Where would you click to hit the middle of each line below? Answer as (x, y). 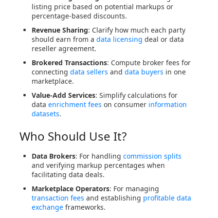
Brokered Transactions (69, 63)
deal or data (163, 39)
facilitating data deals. (68, 175)
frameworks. (84, 207)
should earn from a (64, 39)
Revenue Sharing (60, 30)
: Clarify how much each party (137, 30)
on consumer (125, 105)
